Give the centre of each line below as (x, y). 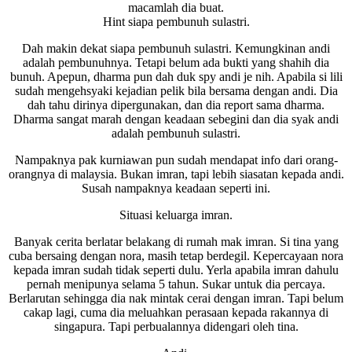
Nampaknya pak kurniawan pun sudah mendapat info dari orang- (176, 159)
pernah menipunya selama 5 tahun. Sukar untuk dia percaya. (176, 284)
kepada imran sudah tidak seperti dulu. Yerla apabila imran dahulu (176, 269)
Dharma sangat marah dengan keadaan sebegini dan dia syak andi (176, 119)
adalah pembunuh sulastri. (176, 133)
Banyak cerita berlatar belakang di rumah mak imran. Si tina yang (176, 241)
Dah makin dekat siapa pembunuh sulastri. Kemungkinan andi (176, 48)
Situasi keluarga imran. (176, 214)
